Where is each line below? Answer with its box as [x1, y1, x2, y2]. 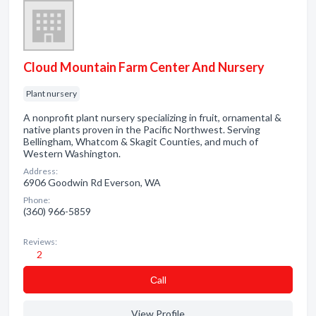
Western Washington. [23, 147, 121, 159]
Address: [23, 166, 58, 176]
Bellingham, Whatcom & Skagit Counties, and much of [23, 135, 258, 147]
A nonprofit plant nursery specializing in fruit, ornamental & [23, 111, 281, 123]
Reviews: [23, 236, 57, 247]
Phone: [23, 195, 50, 205]
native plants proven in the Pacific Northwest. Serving [23, 123, 260, 135]
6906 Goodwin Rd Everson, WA [23, 176, 161, 188]
